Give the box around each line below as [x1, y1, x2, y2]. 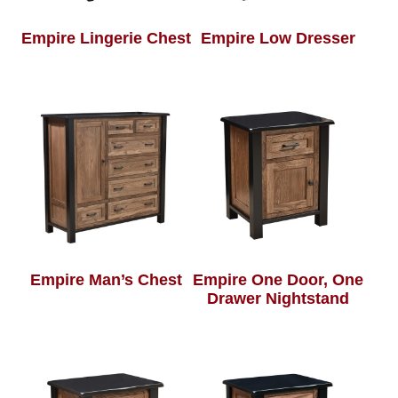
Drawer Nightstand [206, 290, 349, 308]
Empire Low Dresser [200, 29, 355, 48]
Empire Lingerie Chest [20, 29, 191, 48]
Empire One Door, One [192, 271, 363, 290]
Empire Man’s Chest [29, 271, 182, 290]
